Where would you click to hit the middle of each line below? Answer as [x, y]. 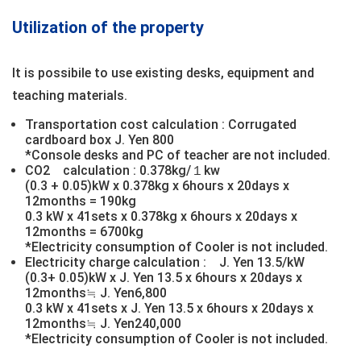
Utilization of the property [108, 27]
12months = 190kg [81, 201]
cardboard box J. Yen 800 [100, 139]
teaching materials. [70, 95]
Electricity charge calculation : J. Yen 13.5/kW [165, 262]
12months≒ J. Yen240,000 [103, 323]
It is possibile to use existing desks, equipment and [163, 73]
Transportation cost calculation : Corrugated [161, 124]
